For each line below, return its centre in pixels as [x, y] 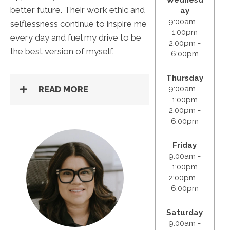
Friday [185, 145]
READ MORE [63, 90]
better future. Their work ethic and [78, 10]
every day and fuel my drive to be [76, 38]
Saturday [185, 212]
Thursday [185, 78]
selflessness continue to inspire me [79, 24]
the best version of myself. [62, 52]
